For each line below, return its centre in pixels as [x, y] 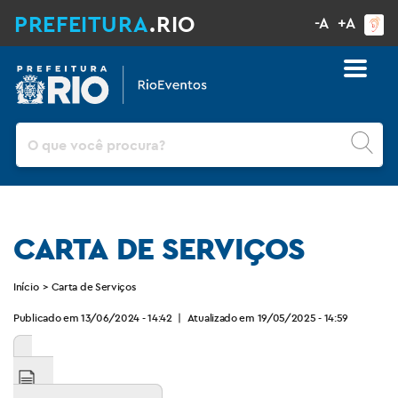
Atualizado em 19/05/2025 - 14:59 [268, 317]
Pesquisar [46, 132]
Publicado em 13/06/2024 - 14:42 [93, 317]
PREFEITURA [82, 24]
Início [26, 286]
